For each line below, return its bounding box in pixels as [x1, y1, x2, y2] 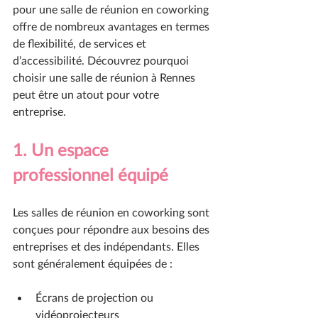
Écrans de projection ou [35, 290, 156, 304]
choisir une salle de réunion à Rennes [13, 70, 198, 84]
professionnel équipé [13, 164, 168, 185]
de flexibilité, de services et [13, 36, 149, 50]
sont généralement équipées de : [13, 256, 172, 270]
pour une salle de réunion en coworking [13, 2, 212, 16]
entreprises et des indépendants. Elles [13, 239, 202, 253]
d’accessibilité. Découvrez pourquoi [13, 53, 192, 67]
